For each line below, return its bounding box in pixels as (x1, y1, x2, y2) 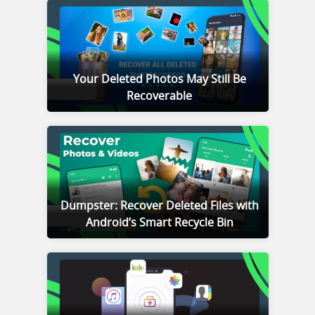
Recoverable (127, 91, 192, 102)
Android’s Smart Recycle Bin (85, 217, 233, 229)
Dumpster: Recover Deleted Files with (60, 200, 259, 212)
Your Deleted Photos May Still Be (72, 74, 246, 85)
